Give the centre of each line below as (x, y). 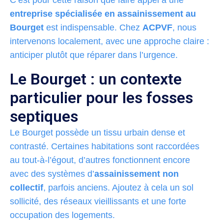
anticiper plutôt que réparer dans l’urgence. (94, 55)
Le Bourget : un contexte (96, 79)
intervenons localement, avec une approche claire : (110, 41)
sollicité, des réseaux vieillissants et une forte (98, 201)
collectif (27, 187)
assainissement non (137, 174)
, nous (184, 27)
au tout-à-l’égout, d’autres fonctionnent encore (100, 160)
